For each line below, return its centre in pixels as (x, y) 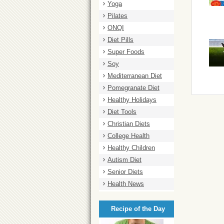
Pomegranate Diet (133, 88)
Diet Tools (122, 112)
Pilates (117, 16)
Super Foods (126, 52)
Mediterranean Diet (135, 76)
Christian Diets (129, 124)
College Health (128, 136)
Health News (126, 184)
